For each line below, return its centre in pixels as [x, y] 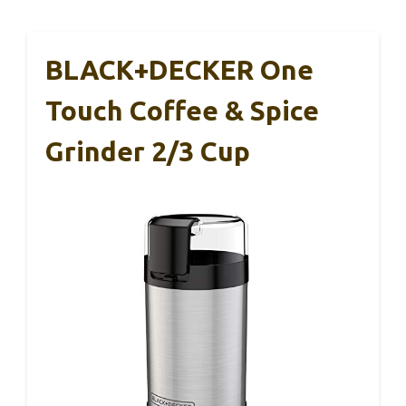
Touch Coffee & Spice [182, 110]
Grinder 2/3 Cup [148, 151]
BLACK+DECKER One [179, 69]
